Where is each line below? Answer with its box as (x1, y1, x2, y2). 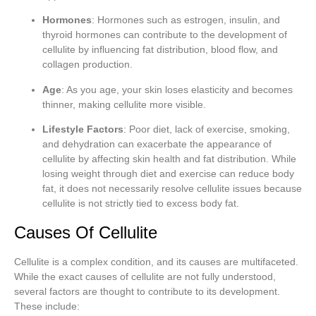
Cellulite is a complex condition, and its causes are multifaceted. (14, 255, 298, 267)
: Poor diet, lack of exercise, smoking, (123, 123, 290, 135)
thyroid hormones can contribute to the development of (42, 29, 287, 41)
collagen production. (42, 59, 133, 71)
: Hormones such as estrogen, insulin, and (92, 14, 280, 26)
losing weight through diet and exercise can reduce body (42, 168, 294, 180)
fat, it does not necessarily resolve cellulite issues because (42, 183, 302, 195)
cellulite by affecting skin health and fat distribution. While (42, 153, 296, 165)
